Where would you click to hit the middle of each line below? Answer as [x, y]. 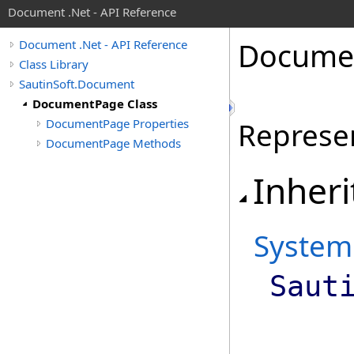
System [303, 246]
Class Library [54, 64]
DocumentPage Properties [117, 123]
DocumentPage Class [95, 104]
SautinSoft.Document [77, 84]
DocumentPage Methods [113, 143]
